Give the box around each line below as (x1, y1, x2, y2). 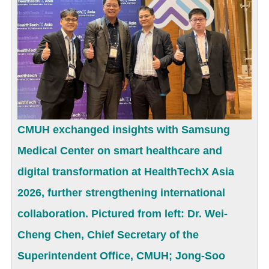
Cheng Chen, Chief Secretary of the (17, 228, 199, 241)
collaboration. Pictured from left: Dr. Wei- (17, 207, 228, 220)
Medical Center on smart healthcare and (17, 144, 222, 157)
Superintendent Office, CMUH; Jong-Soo (17, 249, 225, 262)
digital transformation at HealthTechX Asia (17, 165, 234, 178)
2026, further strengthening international (17, 186, 225, 199)
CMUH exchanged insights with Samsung (17, 123, 230, 136)
